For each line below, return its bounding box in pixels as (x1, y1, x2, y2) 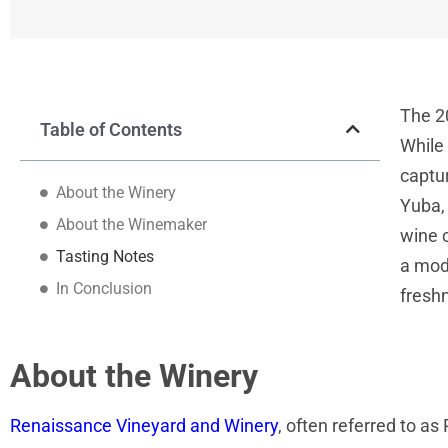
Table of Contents (40, 118, 182, 140)
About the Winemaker (56, 214, 207, 234)
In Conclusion (56, 278, 152, 298)
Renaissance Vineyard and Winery (10, 414, 278, 436)
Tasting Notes (56, 246, 154, 266)
